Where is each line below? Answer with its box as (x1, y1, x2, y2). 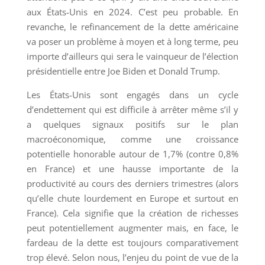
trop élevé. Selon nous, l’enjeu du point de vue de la (26, 251, 239, 263)
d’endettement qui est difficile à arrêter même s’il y (26, 103, 239, 115)
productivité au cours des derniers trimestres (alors (26, 177, 239, 189)
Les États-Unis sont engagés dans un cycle (26, 88, 239, 101)
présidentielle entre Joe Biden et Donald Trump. (26, 64, 220, 77)
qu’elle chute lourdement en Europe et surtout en (26, 192, 239, 204)
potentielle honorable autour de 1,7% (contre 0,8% (26, 147, 239, 160)
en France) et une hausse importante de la (26, 162, 239, 174)
